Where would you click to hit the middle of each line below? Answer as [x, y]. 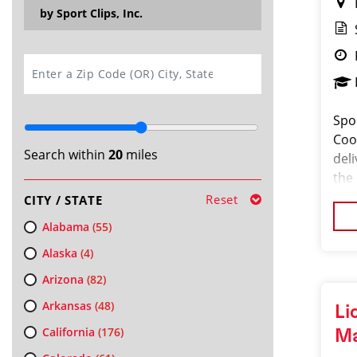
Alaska [59, 253]
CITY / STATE [63, 200]
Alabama [65, 227]
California [68, 332]
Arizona [63, 279]
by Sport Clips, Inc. [91, 13]
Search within [66, 155]
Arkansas [67, 306]
